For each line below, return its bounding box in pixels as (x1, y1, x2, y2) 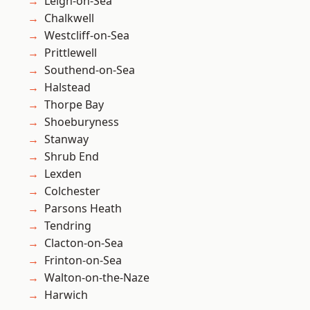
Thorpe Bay (44, 97, 104, 113)
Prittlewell (44, 45, 97, 61)
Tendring (44, 218, 91, 234)
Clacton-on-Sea (44, 235, 123, 251)
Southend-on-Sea (44, 62, 135, 78)
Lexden (44, 166, 82, 182)
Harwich (44, 287, 88, 303)
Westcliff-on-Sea (44, 28, 129, 44)
